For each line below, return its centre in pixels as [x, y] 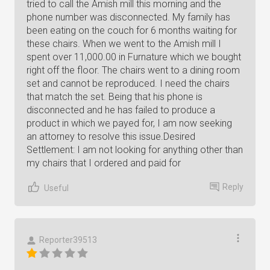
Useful [56, 188]
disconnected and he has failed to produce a [121, 110]
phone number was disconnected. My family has [128, 17]
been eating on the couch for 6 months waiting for [132, 30]
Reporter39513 [68, 240]
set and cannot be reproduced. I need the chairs [128, 83]
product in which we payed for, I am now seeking [129, 123]
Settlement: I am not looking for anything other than [135, 150]
